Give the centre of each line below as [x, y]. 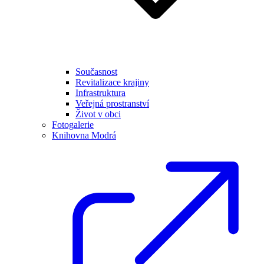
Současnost [96, 72]
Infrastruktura [100, 93]
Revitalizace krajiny [112, 82]
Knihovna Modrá [84, 135]
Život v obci [98, 114]
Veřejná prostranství [112, 103]
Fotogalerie [73, 125]
